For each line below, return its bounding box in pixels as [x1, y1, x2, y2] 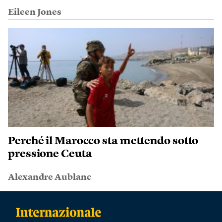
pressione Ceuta [8, 149, 92, 160]
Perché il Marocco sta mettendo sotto [8, 136, 199, 147]
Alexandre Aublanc [8, 173, 91, 182]
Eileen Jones [8, 8, 61, 17]
